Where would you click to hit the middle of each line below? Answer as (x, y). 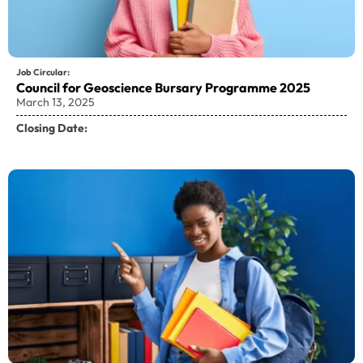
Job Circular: (43, 72)
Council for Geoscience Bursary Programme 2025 (163, 87)
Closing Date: (52, 128)
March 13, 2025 (56, 102)
